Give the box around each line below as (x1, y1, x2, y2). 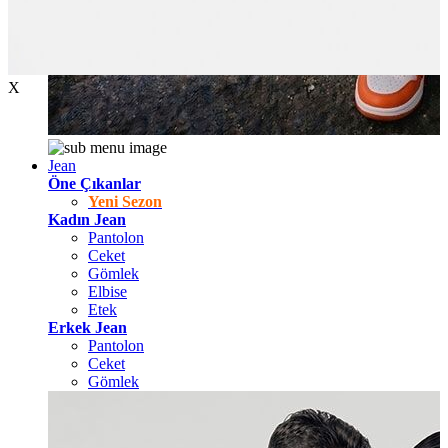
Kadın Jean (48, 211, 126, 228)
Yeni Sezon (88, 193, 162, 210)
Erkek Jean (48, 319, 127, 336)
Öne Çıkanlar (48, 175, 141, 192)
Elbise (88, 283, 127, 300)
